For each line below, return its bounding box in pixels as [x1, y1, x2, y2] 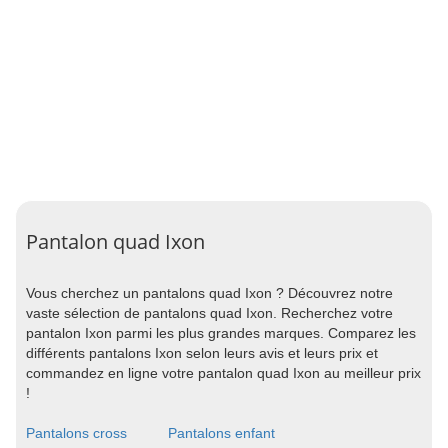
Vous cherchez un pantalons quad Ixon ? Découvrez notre [26, 285, 393, 301]
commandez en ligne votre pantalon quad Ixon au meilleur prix [26, 365, 421, 381]
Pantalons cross [26, 425, 127, 441]
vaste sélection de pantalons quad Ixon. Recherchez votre [26, 305, 393, 321]
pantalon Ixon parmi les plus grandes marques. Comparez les [26, 325, 416, 341]
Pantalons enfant [167, 425, 275, 441]
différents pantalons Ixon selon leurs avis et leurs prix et [26, 345, 378, 361]
